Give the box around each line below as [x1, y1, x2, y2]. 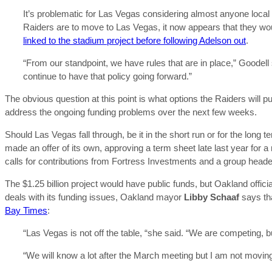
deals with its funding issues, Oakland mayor [5, 192, 184, 202]
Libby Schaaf [184, 192, 242, 202]
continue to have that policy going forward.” [23, 71, 192, 81]
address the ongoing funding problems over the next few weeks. [5, 107, 257, 117]
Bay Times [5, 205, 47, 216]
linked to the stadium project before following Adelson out [23, 35, 246, 46]
